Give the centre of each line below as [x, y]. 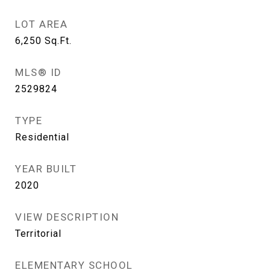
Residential [42, 137]
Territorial [38, 234]
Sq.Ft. [58, 41]
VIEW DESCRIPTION [67, 217]
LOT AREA [41, 24]
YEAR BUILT [46, 169]
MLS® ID [39, 72]
